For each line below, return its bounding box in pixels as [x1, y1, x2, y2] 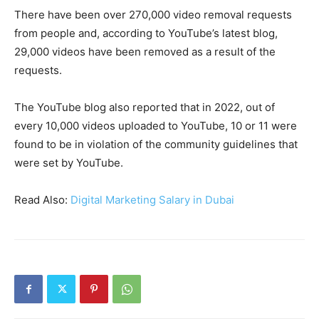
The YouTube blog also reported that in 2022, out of [14, 100, 275, 114]
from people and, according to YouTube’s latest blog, [14, 26, 278, 40]
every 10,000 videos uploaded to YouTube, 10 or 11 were [14, 118, 297, 132]
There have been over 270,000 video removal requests [14, 7, 292, 21]
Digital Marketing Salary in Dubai [70, 192, 234, 206]
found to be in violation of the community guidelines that [14, 137, 298, 151]
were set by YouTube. [14, 155, 123, 169]
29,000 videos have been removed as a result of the [14, 44, 276, 58]
